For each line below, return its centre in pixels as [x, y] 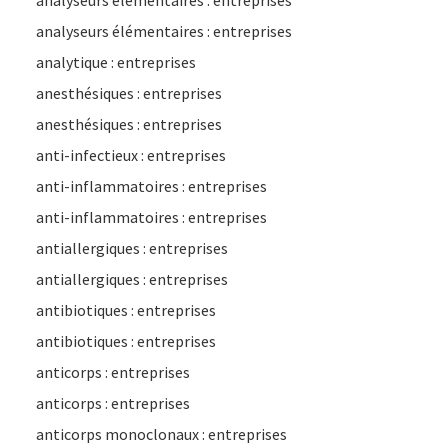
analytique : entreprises [116, 62]
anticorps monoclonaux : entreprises [161, 434]
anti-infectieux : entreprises [131, 155]
